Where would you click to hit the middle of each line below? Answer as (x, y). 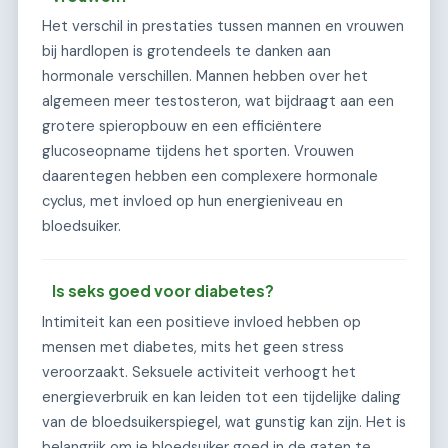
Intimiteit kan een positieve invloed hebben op (201, 322)
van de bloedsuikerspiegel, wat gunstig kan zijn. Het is (224, 422)
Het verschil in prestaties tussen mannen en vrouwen (223, 26)
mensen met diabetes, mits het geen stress (193, 347)
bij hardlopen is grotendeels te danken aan (186, 51)
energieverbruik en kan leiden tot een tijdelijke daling (221, 397)
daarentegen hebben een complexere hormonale (210, 176)
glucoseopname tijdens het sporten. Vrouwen (198, 151)
